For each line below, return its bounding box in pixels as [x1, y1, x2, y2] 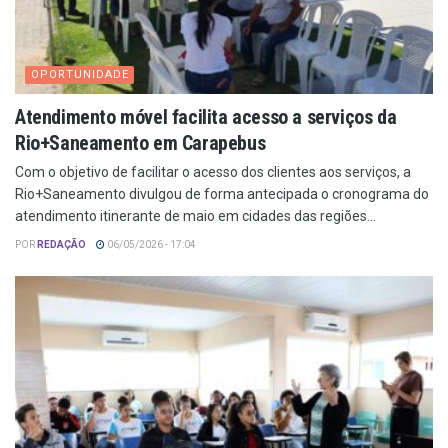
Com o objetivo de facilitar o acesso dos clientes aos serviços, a [15, 163, 411, 180]
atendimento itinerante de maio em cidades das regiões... [15, 207, 376, 224]
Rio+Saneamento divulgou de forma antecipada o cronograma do [15, 185, 429, 202]
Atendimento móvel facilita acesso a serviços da [15, 104, 397, 129]
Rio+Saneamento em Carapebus [15, 130, 266, 155]
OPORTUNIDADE [31, 67, 129, 81]
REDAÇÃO [37, 238, 86, 250]
